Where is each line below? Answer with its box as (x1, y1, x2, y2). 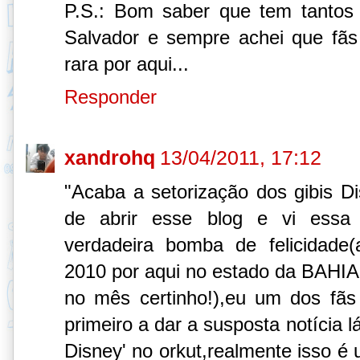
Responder (64, 85, 157, 108)
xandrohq (64, 145, 155, 169)
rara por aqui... (64, 52, 189, 75)
